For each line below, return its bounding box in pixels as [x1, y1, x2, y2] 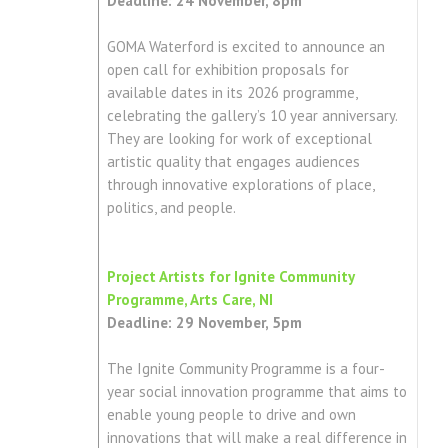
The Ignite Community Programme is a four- [106, 359, 385, 379]
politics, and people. [106, 198, 243, 218]
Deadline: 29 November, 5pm [106, 313, 302, 333]
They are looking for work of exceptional [106, 129, 372, 149]
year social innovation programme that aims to [106, 382, 407, 402]
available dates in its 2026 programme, [106, 83, 358, 103]
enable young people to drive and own [106, 405, 356, 425]
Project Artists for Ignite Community [106, 267, 354, 287]
